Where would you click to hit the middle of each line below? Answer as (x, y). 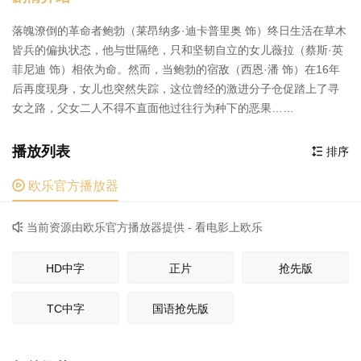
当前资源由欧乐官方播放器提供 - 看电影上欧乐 (143, 228)
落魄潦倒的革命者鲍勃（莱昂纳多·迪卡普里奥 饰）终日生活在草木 (179, 31)
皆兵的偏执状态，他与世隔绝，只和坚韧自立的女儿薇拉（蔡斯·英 (178, 50)
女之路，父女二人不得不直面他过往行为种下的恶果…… (153, 108)
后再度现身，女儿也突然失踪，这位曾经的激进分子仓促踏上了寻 (176, 89)
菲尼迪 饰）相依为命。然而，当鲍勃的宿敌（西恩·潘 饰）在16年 (176, 70)
